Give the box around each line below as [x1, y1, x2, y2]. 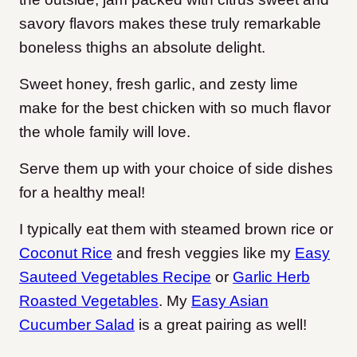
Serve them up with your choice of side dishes [19, 160, 333, 177]
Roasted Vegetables [19, 292, 159, 309]
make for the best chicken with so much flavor [19, 100, 331, 116]
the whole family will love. [19, 124, 190, 140]
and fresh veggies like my [112, 245, 295, 261]
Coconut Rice [19, 245, 112, 261]
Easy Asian [191, 292, 269, 309]
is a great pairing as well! [135, 316, 307, 333]
